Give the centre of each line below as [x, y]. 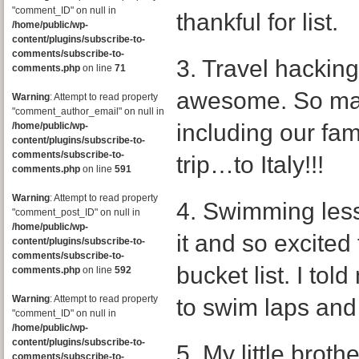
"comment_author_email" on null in [88, 111]
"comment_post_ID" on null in [76, 212]
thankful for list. [257, 22]
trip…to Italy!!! [250, 165]
